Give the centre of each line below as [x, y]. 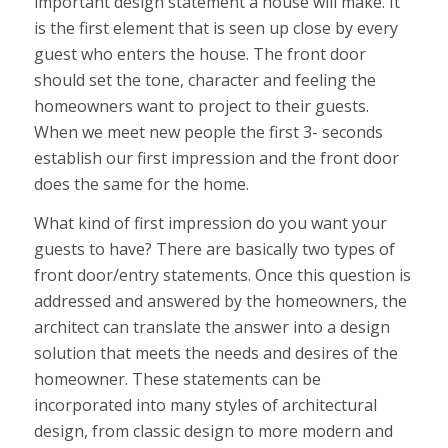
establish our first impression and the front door [216, 157]
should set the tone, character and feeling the [204, 79]
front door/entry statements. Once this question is [222, 275]
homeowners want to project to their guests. [201, 105]
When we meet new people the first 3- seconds [208, 131]
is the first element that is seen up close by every [215, 27]
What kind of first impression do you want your [210, 223]
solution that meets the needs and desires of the [215, 353]
